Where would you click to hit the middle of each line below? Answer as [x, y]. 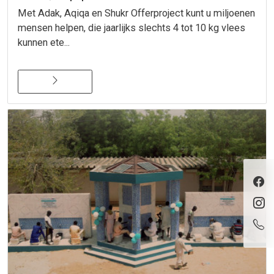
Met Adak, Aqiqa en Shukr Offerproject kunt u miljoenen [136, 13]
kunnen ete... [44, 42]
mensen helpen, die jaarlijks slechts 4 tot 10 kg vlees [131, 28]
